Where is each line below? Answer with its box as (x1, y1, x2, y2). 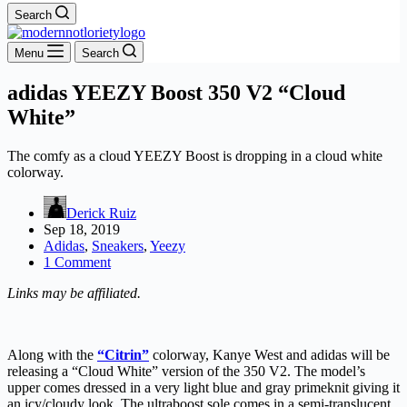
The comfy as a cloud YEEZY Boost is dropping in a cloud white (7, 147, 382, 164)
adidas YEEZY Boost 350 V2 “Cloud (7, 80, 345, 104)
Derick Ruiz (66, 204, 136, 221)
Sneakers (92, 237, 144, 253)
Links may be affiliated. (7, 284, 141, 301)
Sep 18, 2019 (44, 221, 120, 237)
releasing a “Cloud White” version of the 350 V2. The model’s (7, 362, 365, 379)
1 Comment (44, 253, 111, 270)
